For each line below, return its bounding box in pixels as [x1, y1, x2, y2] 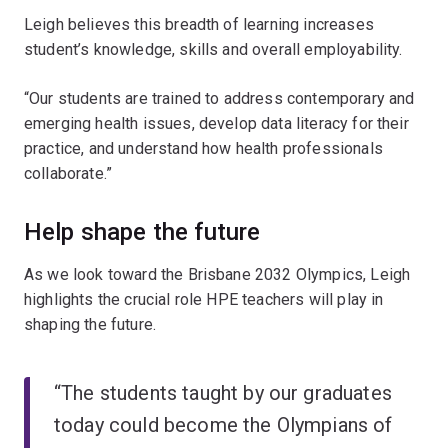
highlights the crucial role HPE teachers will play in [24, 289, 384, 309]
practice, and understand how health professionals [24, 138, 383, 158]
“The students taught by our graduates [54, 380, 392, 405]
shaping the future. [24, 314, 157, 334]
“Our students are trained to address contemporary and [24, 88, 415, 108]
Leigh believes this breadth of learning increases [24, 14, 374, 34]
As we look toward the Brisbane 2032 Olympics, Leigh [24, 264, 411, 284]
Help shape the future [24, 217, 261, 246]
